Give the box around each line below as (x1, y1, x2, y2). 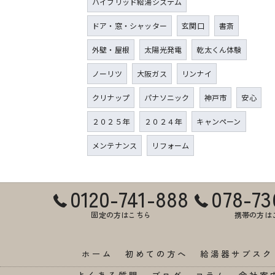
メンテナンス (92, 140, 137, 151)
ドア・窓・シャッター (92, 20, 167, 31)
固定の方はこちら (91, 209, 151, 220)
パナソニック (144, 92, 190, 103)
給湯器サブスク (200, 247, 273, 260)
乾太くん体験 (196, 44, 242, 55)
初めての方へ (125, 247, 188, 260)
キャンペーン (196, 116, 241, 127)
